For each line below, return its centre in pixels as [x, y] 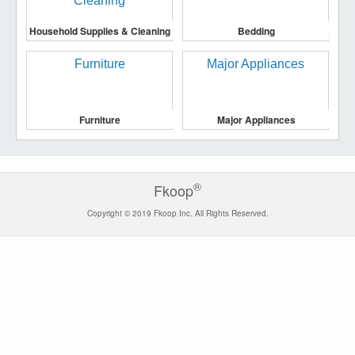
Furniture [100, 120]
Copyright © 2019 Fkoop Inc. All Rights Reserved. [177, 213]
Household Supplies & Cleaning [100, 31]
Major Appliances [256, 120]
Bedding [256, 31]
